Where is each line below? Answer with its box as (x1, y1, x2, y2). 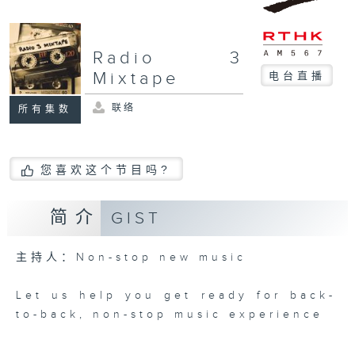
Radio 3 (92, 48, 243, 69)
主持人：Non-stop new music (15, 251, 246, 265)
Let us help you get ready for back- (15, 289, 336, 303)
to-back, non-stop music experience (15, 308, 323, 322)
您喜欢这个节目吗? (40, 162, 171, 176)
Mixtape (92, 69, 179, 90)
